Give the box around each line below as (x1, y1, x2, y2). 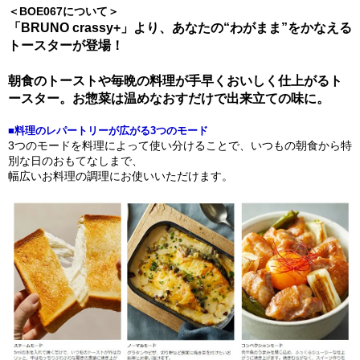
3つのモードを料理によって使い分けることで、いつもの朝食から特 (8, 139, 352, 152)
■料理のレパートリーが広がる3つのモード (8, 125, 208, 137)
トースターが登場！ (8, 39, 124, 52)
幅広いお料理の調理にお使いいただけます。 (8, 170, 233, 182)
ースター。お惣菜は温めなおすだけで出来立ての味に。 (8, 92, 329, 105)
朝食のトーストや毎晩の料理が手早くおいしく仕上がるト (8, 74, 342, 88)
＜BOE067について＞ (8, 5, 119, 18)
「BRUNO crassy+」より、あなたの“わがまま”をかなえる (8, 21, 352, 35)
